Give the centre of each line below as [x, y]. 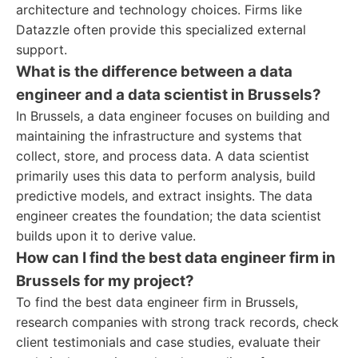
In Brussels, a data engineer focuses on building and [173, 116]
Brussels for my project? [105, 281]
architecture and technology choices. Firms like [159, 10]
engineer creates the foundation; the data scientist [169, 216]
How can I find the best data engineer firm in [176, 258]
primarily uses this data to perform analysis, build [166, 176]
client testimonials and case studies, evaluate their [168, 342]
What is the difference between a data [154, 72]
